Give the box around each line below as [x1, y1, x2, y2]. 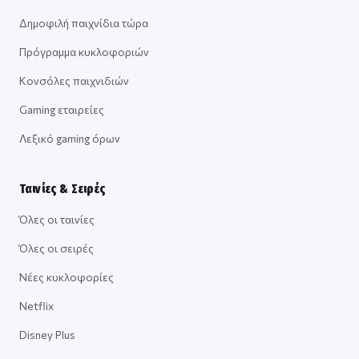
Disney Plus [19, 328, 75, 342]
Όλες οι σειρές [19, 241, 94, 256]
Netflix [19, 299, 54, 313]
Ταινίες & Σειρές [19, 181, 107, 197]
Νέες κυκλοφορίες [19, 270, 114, 284]
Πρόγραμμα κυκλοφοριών [19, 45, 149, 59]
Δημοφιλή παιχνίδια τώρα [19, 16, 148, 30]
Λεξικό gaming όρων [19, 131, 120, 146]
